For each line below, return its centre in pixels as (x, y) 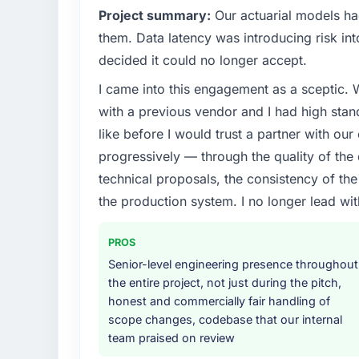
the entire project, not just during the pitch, (224, 283)
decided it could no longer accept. (202, 61)
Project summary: (154, 16)
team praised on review (171, 338)
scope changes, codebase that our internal (225, 320)
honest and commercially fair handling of (219, 301)
